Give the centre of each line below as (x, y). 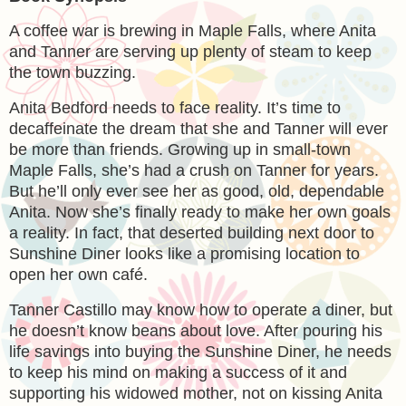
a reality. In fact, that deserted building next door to (192, 233)
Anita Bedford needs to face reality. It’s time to (175, 108)
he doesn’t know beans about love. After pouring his (196, 331)
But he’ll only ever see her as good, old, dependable (197, 192)
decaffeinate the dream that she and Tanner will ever (198, 129)
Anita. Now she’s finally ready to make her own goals (200, 213)
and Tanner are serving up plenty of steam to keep (190, 52)
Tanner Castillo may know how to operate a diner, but (201, 310)
